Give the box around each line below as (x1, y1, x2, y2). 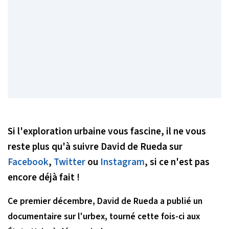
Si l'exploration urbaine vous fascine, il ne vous (8, 124, 206, 139)
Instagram (100, 154, 145, 169)
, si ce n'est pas (145, 154, 210, 169)
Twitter (54, 154, 85, 169)
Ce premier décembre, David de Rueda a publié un (8, 194, 202, 208)
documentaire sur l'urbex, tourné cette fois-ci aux (8, 210, 200, 223)
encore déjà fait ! (8, 170, 80, 185)
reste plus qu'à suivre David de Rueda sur (8, 139, 182, 154)
